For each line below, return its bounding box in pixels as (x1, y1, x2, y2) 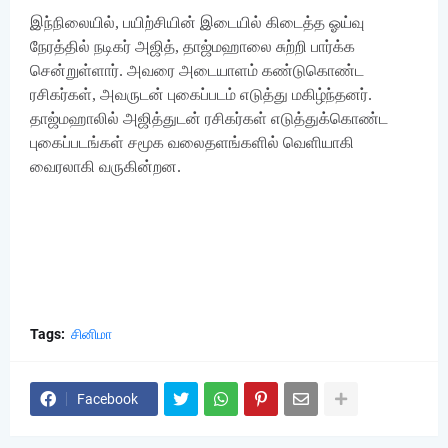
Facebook (77, 391, 138, 407)
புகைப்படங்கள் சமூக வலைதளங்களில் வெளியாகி (30, 134, 354, 151)
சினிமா (71, 326, 112, 342)
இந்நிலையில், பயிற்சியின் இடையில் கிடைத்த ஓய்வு (30, 14, 364, 31)
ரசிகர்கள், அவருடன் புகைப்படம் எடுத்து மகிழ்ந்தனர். (30, 86, 372, 103)
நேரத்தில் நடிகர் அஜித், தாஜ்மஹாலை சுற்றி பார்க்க (30, 38, 355, 55)
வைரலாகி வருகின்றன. (30, 158, 181, 175)
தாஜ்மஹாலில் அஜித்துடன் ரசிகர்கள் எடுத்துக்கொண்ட (30, 110, 388, 127)
